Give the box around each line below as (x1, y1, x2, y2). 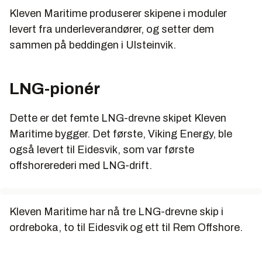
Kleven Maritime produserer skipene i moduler (9, 7, 227, 19)
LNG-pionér (9, 79, 100, 98)
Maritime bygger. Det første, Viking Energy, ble (9, 127, 232, 140)
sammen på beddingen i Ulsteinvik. (9, 39, 176, 51)
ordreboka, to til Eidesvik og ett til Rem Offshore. (9, 221, 243, 233)
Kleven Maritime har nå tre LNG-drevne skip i (9, 205, 223, 218)
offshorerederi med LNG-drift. (9, 159, 152, 171)
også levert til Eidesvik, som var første (9, 143, 194, 156)
